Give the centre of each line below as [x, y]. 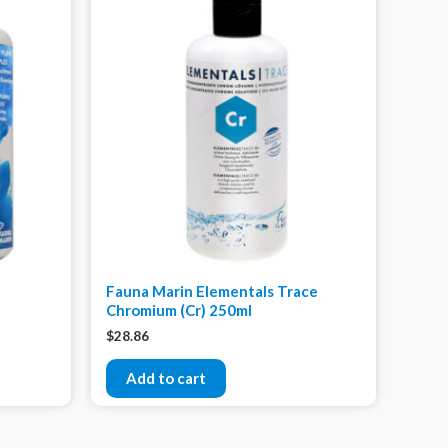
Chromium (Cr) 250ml [179, 310]
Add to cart [166, 378]
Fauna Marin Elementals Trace [212, 291]
